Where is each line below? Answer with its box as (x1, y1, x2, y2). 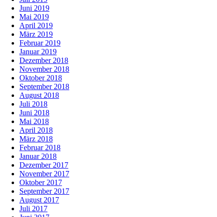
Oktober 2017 (19, 178, 62, 187)
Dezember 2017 (19, 161, 68, 170)
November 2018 (19, 65, 69, 74)
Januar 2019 (19, 47, 57, 56)
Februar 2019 (19, 39, 61, 47)
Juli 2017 (19, 204, 47, 213)
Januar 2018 (19, 152, 57, 161)
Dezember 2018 (19, 56, 68, 65)
